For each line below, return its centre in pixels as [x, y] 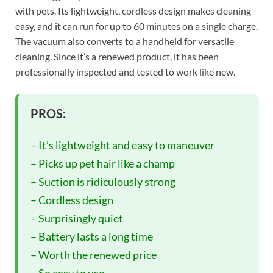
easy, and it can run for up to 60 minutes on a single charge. [136, 26]
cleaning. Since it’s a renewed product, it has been [117, 56]
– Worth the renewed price [94, 254]
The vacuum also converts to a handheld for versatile [125, 41]
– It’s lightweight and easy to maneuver [122, 145]
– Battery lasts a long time [92, 236]
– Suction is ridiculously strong [103, 181]
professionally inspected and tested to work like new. [125, 71]
